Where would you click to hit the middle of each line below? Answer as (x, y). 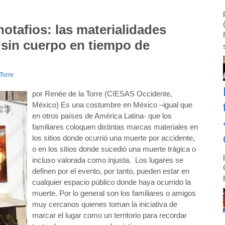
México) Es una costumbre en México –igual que (112, 105)
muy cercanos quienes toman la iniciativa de (105, 204)
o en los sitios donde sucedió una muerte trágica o (114, 149)
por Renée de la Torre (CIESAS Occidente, (102, 94)
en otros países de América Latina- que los (102, 116)
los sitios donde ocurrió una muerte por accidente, (114, 138)
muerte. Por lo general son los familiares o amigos (114, 193)
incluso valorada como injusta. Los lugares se (108, 160)
